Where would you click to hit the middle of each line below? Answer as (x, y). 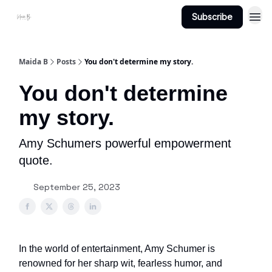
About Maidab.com (119, 18)
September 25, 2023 (77, 187)
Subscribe (212, 17)
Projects (63, 18)
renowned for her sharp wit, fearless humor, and (121, 263)
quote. (36, 160)
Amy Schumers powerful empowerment (125, 143)
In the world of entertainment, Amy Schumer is (117, 249)
